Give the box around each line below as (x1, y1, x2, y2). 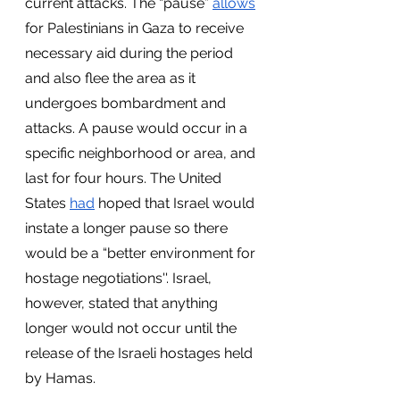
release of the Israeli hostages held (25, 345, 256, 362)
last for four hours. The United (25, 170, 225, 187)
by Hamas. (25, 370, 99, 387)
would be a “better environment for (25, 245, 259, 262)
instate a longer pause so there (25, 220, 231, 237)
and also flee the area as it (25, 70, 199, 87)
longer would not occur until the (25, 320, 240, 337)
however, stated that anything (25, 295, 221, 312)
